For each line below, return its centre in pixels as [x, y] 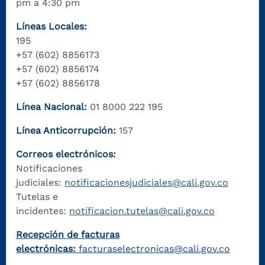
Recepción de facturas [68, 235]
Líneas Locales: [51, 27]
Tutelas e [37, 197]
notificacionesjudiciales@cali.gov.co [146, 183]
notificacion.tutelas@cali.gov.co [142, 211]
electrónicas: [46, 249]
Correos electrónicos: [66, 154]
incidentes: [43, 211]
